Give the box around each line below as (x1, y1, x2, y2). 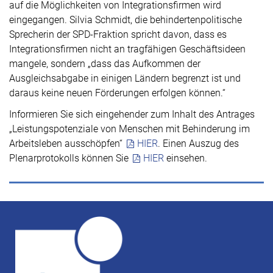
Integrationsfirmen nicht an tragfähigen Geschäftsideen (9, 43, 246, 55)
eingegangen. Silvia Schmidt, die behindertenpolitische (9, 14, 242, 26)
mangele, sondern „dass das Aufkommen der (9, 58, 200, 69)
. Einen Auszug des (158, 138, 239, 149)
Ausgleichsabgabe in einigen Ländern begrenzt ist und (9, 73, 241, 84)
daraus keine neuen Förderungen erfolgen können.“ (9, 87, 225, 99)
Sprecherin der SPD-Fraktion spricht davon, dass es (9, 29, 227, 40)
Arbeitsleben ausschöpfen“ (9, 138, 125, 149)
